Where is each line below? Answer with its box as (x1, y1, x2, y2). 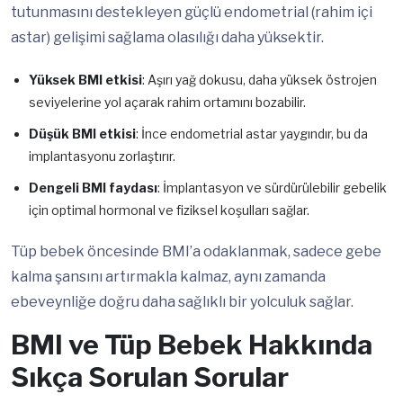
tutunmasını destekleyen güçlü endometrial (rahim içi (11, 4, 372, 22)
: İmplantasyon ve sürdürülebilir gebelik (157, 180, 387, 196)
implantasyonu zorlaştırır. (29, 148, 175, 165)
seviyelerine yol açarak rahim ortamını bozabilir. (29, 94, 306, 111)
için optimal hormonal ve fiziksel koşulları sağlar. (29, 202, 309, 219)
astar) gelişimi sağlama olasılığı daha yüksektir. (11, 29, 324, 47)
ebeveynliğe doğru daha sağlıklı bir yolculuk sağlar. (11, 293, 354, 311)
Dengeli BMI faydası (29, 180, 157, 196)
